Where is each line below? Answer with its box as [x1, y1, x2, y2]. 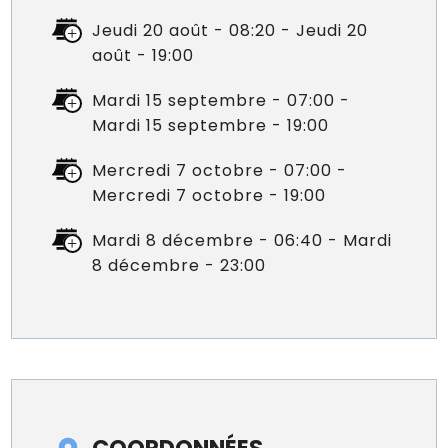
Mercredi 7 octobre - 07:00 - [92, 158, 348, 182]
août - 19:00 [92, 43, 195, 67]
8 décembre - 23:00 [92, 253, 267, 277]
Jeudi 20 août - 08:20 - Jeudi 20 [92, 18, 369, 42]
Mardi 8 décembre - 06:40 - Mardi [92, 228, 393, 252]
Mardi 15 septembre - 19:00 [92, 113, 330, 137]
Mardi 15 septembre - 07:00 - [92, 88, 351, 112]
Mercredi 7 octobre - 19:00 [92, 183, 327, 207]
